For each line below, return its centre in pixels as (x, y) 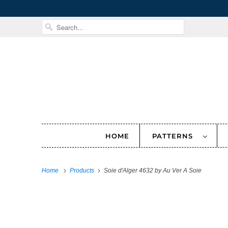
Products (83, 171)
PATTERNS (175, 136)
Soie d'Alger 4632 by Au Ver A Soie (152, 171)
